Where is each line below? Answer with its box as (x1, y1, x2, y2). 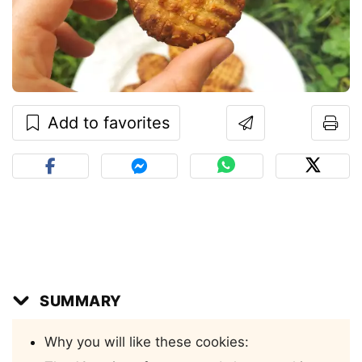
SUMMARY (40, 292, 122, 310)
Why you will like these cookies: (44, 334, 249, 351)
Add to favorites (43, 113, 170, 133)
